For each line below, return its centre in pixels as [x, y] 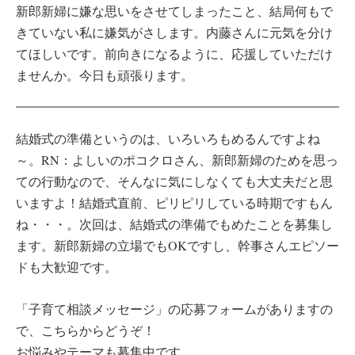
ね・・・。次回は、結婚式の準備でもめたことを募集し [174, 224]
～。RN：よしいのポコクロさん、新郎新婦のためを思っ [177, 160]
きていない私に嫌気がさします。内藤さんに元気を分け [174, 32]
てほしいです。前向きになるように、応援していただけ [174, 54]
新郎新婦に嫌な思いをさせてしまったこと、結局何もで [174, 11]
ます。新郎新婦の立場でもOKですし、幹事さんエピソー [177, 246]
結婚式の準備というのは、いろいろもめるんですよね [168, 139]
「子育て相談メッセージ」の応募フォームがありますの [174, 309]
